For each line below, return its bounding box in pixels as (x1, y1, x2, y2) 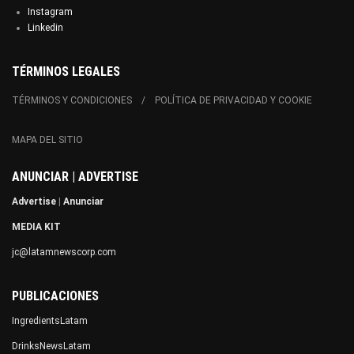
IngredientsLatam (12, 315, 88, 327)
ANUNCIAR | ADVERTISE (12, 169, 138, 185)
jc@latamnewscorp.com (12, 247, 116, 258)
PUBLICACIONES (12, 288, 99, 304)
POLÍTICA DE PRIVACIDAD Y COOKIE (155, 95, 312, 107)
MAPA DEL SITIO (12, 134, 83, 146)
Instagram (28, 6, 73, 18)
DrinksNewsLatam (12, 341, 91, 352)
